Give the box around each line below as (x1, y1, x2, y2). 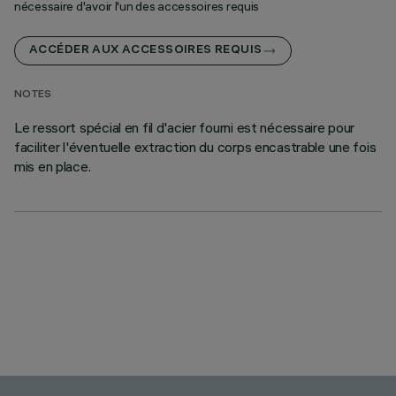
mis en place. (14, 157, 91, 175)
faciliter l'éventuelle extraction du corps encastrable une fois (14, 138, 377, 156)
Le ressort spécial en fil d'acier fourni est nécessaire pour (14, 118, 355, 136)
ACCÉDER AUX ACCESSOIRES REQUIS (29, 44, 263, 57)
